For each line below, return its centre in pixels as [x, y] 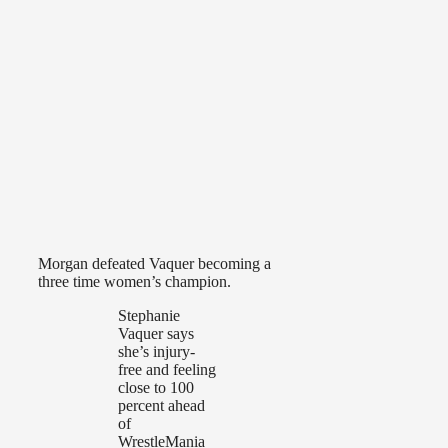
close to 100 [156, 388]
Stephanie [149, 316]
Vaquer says [156, 334]
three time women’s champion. [134, 282]
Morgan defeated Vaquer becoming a [154, 264]
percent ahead [161, 406]
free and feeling [167, 370]
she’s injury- [156, 352]
